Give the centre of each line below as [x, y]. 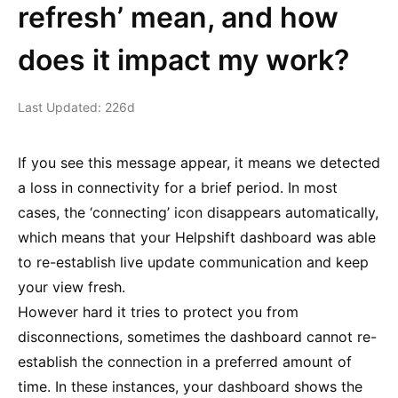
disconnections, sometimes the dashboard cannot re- [197, 337]
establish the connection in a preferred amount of [185, 362]
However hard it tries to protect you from [158, 312]
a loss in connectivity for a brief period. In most [178, 187]
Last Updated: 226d [76, 107]
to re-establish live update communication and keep [193, 262]
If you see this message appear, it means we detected [199, 163]
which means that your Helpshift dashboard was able [197, 237]
